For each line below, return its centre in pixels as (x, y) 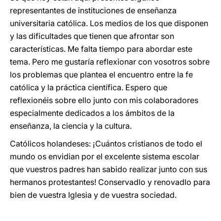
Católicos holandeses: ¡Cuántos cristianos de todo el (106, 144)
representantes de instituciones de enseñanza (93, 10)
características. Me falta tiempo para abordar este (101, 49)
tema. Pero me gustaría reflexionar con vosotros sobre (110, 62)
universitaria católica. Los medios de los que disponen (109, 23)
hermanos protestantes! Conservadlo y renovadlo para (110, 182)
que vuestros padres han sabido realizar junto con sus (109, 169)
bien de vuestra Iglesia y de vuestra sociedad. (94, 195)
